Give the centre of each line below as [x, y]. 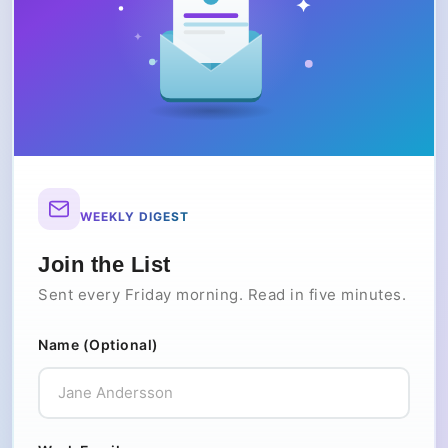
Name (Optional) [98, 344]
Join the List [104, 264]
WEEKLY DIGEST [134, 216]
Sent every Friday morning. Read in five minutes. [222, 294]
